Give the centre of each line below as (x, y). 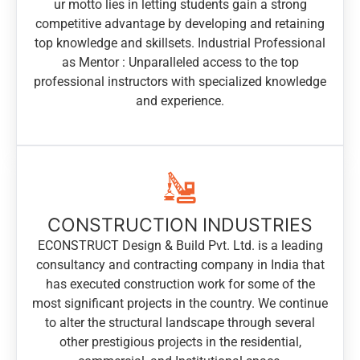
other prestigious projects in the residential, (180, 342)
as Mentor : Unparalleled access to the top (180, 63)
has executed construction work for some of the (180, 284)
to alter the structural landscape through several (180, 323)
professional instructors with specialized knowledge (180, 82)
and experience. (180, 101)
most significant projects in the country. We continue (180, 304)
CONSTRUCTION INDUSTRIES (180, 225)
